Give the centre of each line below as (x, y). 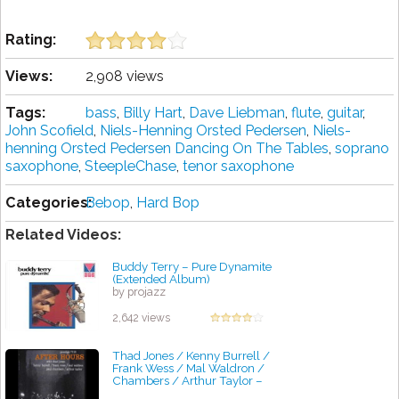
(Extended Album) (161, 279)
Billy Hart (153, 113)
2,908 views (125, 77)
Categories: (49, 203)
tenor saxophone (238, 167)
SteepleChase (130, 167)
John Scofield (49, 131)
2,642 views (141, 318)
